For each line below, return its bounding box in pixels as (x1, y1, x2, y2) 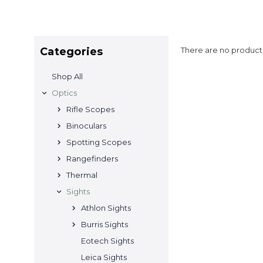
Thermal (66, 170, 97, 180)
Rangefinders (66, 154, 118, 163)
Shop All (52, 72, 83, 81)
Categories (40, 45, 103, 58)
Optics (52, 88, 77, 97)
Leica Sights (81, 252, 127, 262)
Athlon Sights (81, 203, 131, 213)
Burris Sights (81, 220, 128, 229)
